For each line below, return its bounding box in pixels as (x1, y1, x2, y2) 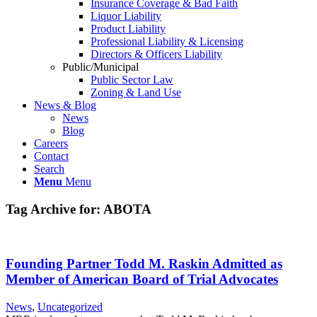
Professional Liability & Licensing (91, 35, 243, 47)
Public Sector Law (91, 74, 173, 86)
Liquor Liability (91, 10, 161, 22)
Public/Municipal (62, 61, 139, 73)
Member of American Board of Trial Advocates (6, 272, 278, 287)
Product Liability (91, 23, 166, 35)
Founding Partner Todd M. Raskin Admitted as (6, 256, 282, 272)
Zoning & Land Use (91, 86, 181, 98)
